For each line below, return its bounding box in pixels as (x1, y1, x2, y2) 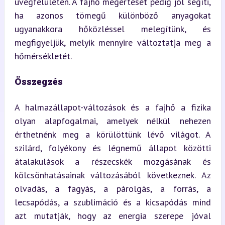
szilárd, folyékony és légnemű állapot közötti (14, 142, 211, 154)
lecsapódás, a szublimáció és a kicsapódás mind (14, 196, 211, 208)
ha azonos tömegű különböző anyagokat (14, 9, 211, 21)
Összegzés (14, 75, 63, 87)
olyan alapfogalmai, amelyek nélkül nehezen (14, 115, 211, 127)
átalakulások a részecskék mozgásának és (14, 155, 211, 167)
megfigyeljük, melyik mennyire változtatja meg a (14, 36, 211, 48)
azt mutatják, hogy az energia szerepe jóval (14, 209, 211, 221)
